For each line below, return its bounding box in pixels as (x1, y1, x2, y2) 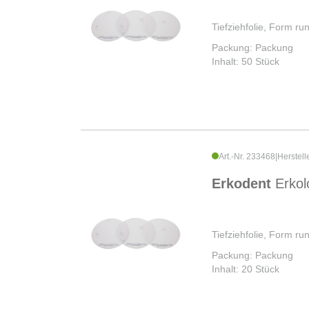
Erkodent (212, 176, 275, 192)
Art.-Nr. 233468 (219, 152, 275, 162)
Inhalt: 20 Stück (212, 263, 279, 275)
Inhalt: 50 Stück (212, 56, 279, 68)
